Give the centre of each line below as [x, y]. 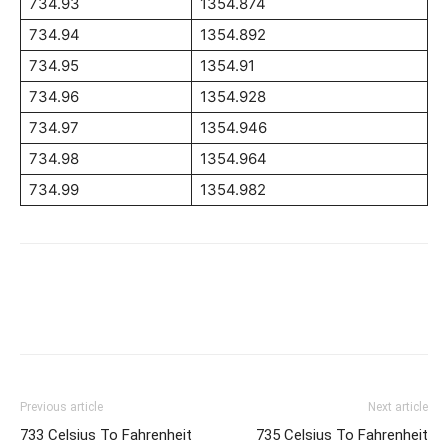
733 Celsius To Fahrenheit [106, 435]
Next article [398, 407]
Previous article [61, 407]
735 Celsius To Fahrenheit [342, 435]
